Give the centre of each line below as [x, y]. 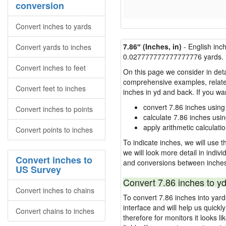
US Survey [38, 169]
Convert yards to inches [53, 47]
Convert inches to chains [55, 190]
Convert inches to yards [53, 26]
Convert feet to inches [51, 88]
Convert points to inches [54, 130]
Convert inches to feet [51, 68]
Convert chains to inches [55, 211]
